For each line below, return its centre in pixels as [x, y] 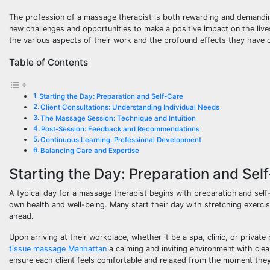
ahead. [21, 216]
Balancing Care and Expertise [90, 151]
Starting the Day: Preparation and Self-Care [111, 97]
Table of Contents [49, 62]
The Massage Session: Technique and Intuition [118, 118]
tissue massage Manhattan [58, 249]
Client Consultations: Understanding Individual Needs [130, 108]
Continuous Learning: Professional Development [121, 140]
